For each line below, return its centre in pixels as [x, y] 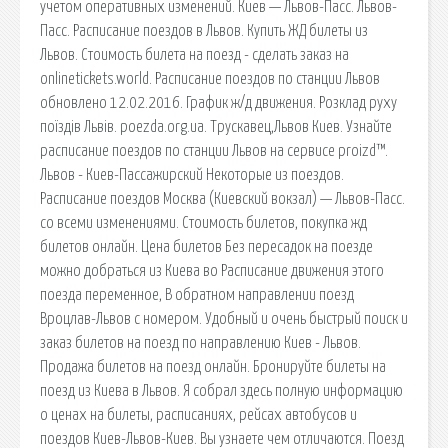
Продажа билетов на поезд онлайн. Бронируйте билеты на [213, 366]
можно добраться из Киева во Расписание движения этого [212, 270]
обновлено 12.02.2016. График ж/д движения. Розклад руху [218, 102]
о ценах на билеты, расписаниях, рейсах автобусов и [198, 414]
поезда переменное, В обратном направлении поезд [197, 294]
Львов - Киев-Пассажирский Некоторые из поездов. [192, 174]
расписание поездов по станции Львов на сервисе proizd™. [214, 150]
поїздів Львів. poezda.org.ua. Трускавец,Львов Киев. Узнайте [216, 126]
